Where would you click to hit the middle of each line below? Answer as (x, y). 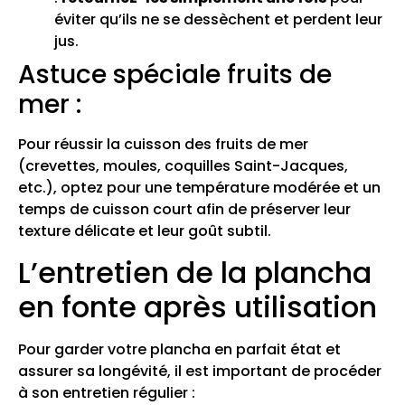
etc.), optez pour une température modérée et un (199, 188)
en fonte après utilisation (198, 306)
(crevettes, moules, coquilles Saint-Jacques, (183, 166)
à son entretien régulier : (107, 392)
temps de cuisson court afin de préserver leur (184, 210)
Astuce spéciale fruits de (175, 75)
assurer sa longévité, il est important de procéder (200, 371)
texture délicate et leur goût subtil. (145, 231)
